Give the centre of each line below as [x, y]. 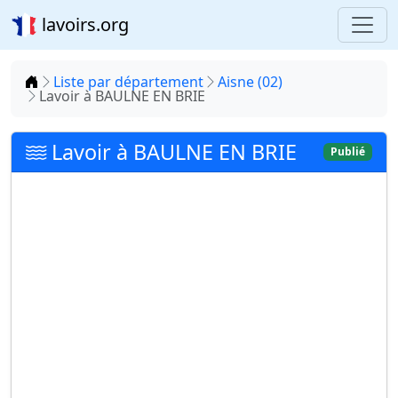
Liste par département [128, 82]
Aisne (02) [250, 82]
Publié [348, 151]
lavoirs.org [83, 24]
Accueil [62, 81]
